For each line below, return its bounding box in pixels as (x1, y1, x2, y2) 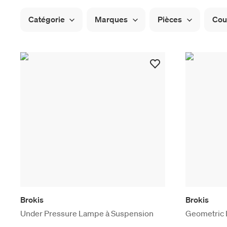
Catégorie (28, 14, 65, 24)
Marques (95, 14, 128, 24)
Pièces (158, 14, 182, 24)
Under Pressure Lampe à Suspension (20, 208, 154, 218)
